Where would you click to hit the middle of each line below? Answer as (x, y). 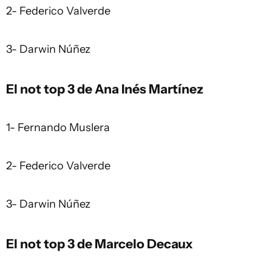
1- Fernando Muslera (58, 127)
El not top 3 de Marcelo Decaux (100, 243)
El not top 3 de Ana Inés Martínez (105, 88)
